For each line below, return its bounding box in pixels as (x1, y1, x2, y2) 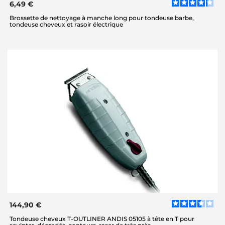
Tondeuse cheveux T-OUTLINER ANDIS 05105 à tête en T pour (10, 215, 194, 223)
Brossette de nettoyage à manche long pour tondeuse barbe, (10, 14, 194, 22)
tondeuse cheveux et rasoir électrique (10, 21, 123, 28)
